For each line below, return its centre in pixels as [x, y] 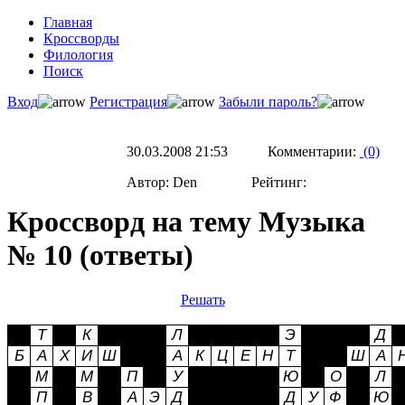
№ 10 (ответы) [100, 255]
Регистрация [128, 102]
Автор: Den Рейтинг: [218, 183]
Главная [68, 22]
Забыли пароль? [268, 102]
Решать [202, 299]
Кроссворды [81, 38]
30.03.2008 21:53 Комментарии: [243, 152]
